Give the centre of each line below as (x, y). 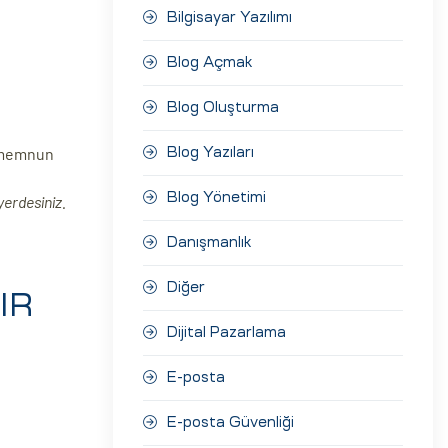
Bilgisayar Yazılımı (229, 17)
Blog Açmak (210, 62)
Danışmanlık (209, 242)
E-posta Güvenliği (230, 422)
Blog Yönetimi (216, 197)
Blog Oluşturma (223, 107)
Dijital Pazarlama (226, 332)
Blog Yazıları (210, 152)
